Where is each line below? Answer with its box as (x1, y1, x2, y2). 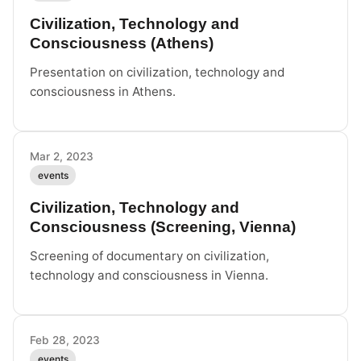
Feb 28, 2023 (30, 334, 100, 347)
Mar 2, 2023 (30, 149, 93, 163)
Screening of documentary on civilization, (30, 248, 269, 264)
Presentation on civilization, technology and (30, 64, 284, 80)
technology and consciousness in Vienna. (30, 268, 268, 284)
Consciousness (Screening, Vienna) (30, 218, 296, 236)
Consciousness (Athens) (30, 34, 214, 52)
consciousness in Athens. (30, 83, 176, 99)
